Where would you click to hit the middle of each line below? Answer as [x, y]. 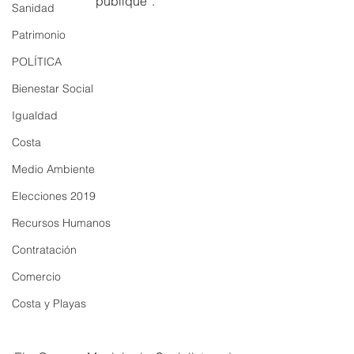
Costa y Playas [49, 303]
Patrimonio [39, 35]
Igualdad [35, 115]
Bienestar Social [53, 88]
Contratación [44, 250]
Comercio [36, 277]
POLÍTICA [37, 62]
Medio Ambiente [53, 169]
